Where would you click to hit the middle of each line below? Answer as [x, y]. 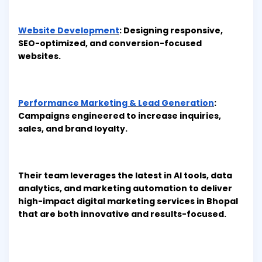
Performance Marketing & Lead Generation [116, 103]
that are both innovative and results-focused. [122, 214]
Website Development [69, 31]
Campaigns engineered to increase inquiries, [120, 116]
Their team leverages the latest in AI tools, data [125, 176]
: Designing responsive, [171, 31]
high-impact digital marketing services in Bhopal [128, 201]
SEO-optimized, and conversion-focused [110, 44]
